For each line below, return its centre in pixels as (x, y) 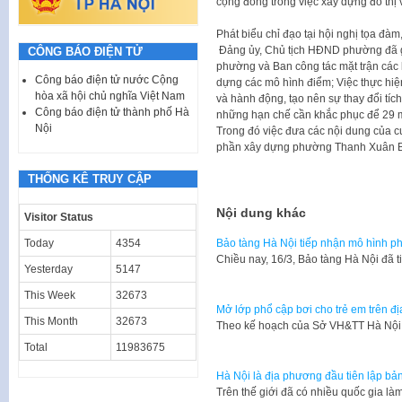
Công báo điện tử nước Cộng (107, 79)
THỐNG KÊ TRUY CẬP (90, 179)
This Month (51, 321)
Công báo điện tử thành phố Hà (112, 112)
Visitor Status (59, 217)
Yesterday (48, 269)
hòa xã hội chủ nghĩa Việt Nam (110, 96)
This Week (50, 295)
